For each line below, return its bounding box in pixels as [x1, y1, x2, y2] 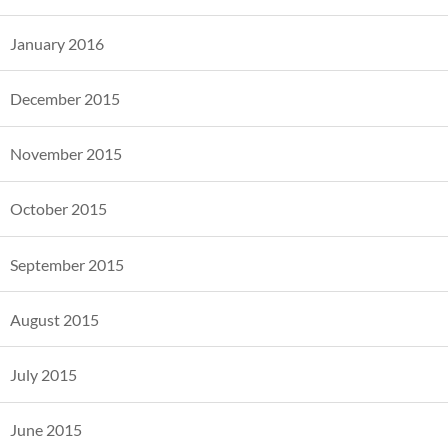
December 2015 [10, 89, 120, 109]
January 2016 [10, 33, 104, 53]
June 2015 [10, 420, 82, 440]
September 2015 [10, 254, 124, 274]
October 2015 [10, 199, 107, 219]
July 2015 [10, 365, 77, 385]
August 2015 [10, 309, 99, 329]
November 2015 [10, 144, 122, 164]
